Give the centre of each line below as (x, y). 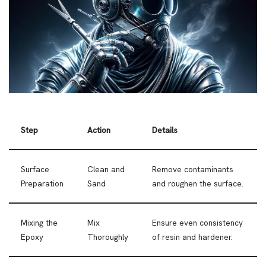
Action (99, 130)
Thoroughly (108, 237)
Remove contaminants (193, 170)
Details (165, 130)
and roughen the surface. (198, 184)
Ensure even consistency (197, 223)
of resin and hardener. (192, 237)
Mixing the (39, 223)
